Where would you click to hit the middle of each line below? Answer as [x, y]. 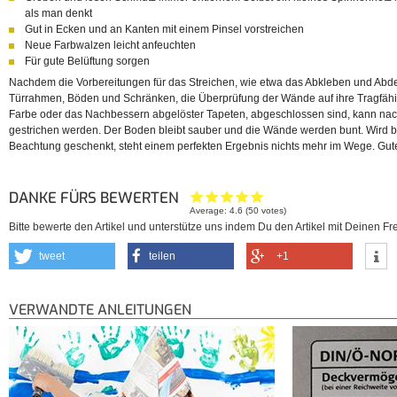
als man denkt [58, 14]
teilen [162, 257]
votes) [273, 211]
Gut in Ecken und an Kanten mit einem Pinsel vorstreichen [164, 30]
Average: [210, 211]
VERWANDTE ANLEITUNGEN [100, 310]
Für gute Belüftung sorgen [87, 62]
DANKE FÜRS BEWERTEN [96, 198]
